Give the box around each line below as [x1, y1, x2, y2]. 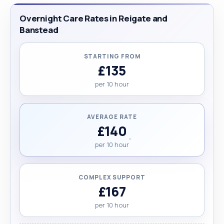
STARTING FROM [83, 52, 140, 60]
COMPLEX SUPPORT [78, 173, 145, 181]
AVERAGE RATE [87, 112, 137, 120]
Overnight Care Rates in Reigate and [19, 12, 168, 24]
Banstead [19, 23, 58, 35]
